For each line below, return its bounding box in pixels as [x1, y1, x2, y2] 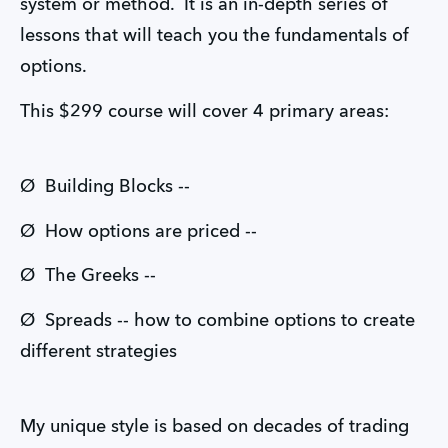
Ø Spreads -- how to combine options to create [20, 311, 415, 330]
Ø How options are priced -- [20, 222, 262, 241]
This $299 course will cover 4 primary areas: [20, 102, 394, 121]
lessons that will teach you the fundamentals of [20, 27, 409, 45]
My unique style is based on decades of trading [20, 418, 409, 436]
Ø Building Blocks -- [20, 178, 195, 196]
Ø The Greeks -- [20, 267, 156, 285]
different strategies [20, 342, 177, 361]
